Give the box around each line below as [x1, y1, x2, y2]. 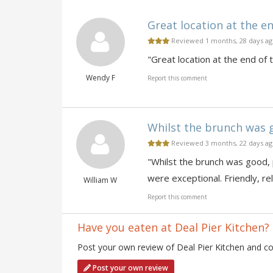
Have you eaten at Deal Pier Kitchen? [77, 219, 269, 235]
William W [83, 174, 117, 185]
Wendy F [85, 72, 115, 83]
